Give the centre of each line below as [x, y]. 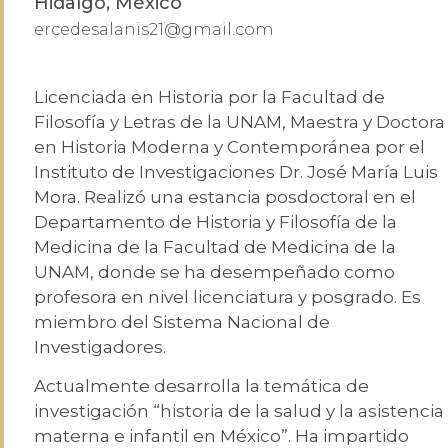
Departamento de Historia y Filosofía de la [215, 222]
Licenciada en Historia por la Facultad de [209, 97]
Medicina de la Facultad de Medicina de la [215, 247]
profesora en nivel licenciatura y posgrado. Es [227, 297]
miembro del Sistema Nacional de [182, 322]
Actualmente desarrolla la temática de [201, 386]
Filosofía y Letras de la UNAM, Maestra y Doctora [239, 122]
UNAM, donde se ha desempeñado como [214, 272]
